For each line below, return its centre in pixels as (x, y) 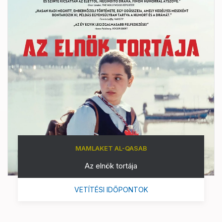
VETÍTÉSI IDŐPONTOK (111, 189)
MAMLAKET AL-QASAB (111, 148)
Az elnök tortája (111, 166)
